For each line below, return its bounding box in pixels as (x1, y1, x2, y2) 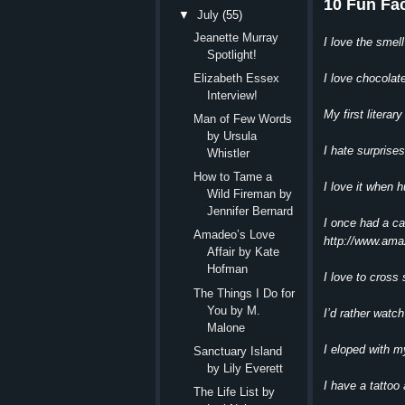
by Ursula (207, 129, 258, 144)
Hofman (207, 262, 249, 277)
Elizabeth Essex (193, 71, 280, 85)
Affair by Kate (207, 245, 280, 259)
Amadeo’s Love (193, 228, 276, 242)
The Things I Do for (193, 286, 296, 300)
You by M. (207, 303, 261, 317)
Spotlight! (207, 47, 258, 61)
